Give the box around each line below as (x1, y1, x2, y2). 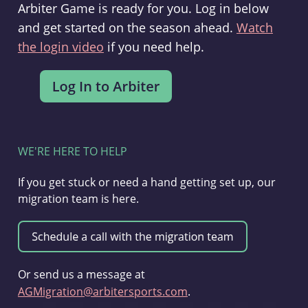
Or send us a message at (17, 267, 145, 282)
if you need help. (103, 38, 204, 55)
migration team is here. (17, 191, 139, 206)
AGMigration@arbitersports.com (17, 284, 188, 299)
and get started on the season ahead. (17, 19, 236, 36)
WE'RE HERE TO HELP (17, 144, 127, 159)
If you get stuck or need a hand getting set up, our (17, 175, 276, 190)
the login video (17, 38, 104, 55)
